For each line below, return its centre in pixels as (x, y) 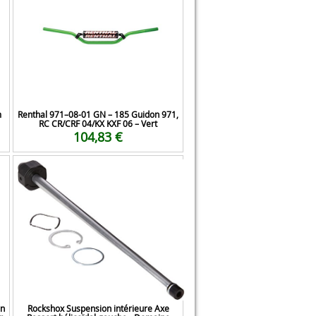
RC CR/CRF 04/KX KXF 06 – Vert (98, 123)
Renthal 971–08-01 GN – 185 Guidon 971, (98, 114)
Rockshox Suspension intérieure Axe (98, 308)
